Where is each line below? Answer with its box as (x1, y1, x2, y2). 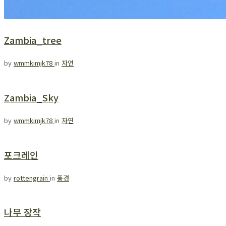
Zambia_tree (4, 33, 62, 46)
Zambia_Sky (4, 90, 59, 104)
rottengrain (14, 173, 50, 183)
